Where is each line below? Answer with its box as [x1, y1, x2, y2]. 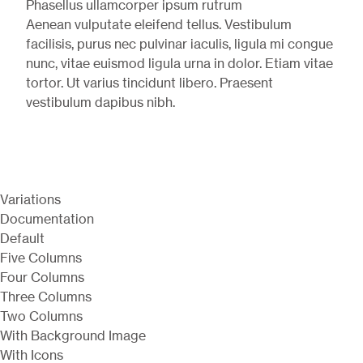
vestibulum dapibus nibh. [26, 94, 175, 110]
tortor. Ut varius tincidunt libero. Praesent [26, 75, 273, 91]
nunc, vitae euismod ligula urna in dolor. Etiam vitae [26, 55, 333, 71]
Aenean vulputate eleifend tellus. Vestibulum [26, 16, 292, 32]
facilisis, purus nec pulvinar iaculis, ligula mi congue [26, 36, 333, 52]
